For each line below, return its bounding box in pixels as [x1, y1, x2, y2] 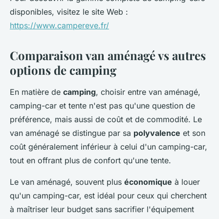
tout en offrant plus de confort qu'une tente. [10, 155, 171, 166]
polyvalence [133, 128, 180, 138]
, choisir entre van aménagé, [96, 87, 200, 97]
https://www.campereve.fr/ [10, 21, 109, 31]
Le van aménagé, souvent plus [10, 177, 124, 187]
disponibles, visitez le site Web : [10, 7, 128, 17]
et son [180, 128, 205, 138]
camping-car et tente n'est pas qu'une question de [10, 101, 195, 111]
